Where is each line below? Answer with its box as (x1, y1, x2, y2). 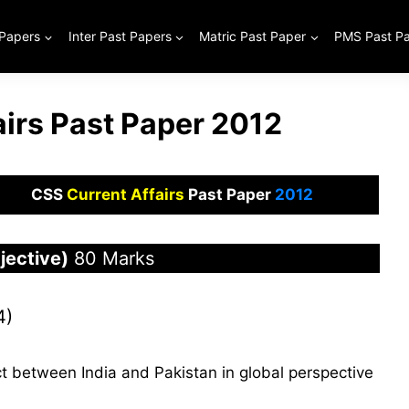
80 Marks (68, 247, 154, 269)
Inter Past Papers (68, 28, 172, 44)
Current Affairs (66, 185, 184, 204)
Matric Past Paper (199, 28, 307, 44)
